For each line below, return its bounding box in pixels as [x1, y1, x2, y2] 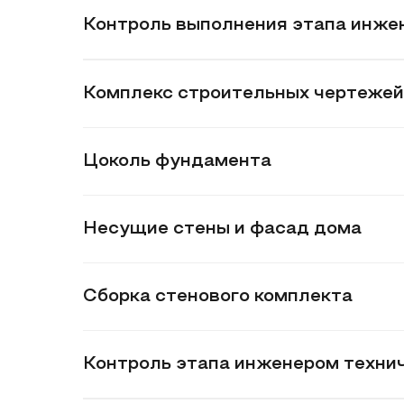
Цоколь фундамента [83, 153, 271, 170]
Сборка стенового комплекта [83, 289, 353, 305]
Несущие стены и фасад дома [83, 221, 362, 237]
